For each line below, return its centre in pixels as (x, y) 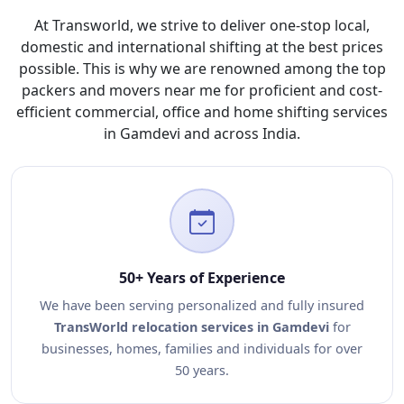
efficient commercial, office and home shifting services (202, 112)
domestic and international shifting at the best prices (202, 47)
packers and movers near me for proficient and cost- (202, 90)
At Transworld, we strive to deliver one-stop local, (202, 25)
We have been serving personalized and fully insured (202, 305)
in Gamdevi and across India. (202, 133)
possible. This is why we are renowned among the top (202, 69)
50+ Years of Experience (202, 278)
